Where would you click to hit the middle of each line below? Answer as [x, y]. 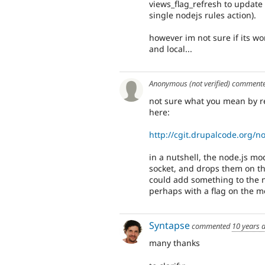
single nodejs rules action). [203, 15]
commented [211, 226]
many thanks [174, 243]
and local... [171, 49]
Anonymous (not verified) [190, 83]
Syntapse [169, 225]
